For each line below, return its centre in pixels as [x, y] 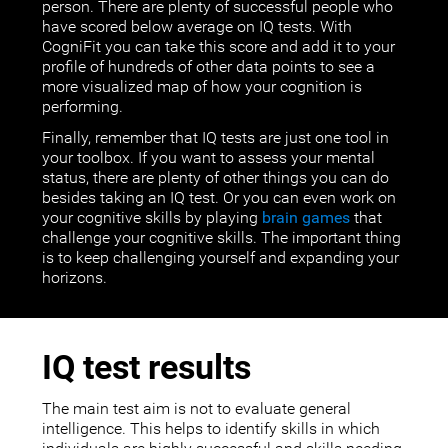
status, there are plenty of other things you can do [216, 178]
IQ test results [147, 368]
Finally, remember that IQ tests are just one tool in [216, 138]
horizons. [75, 278]
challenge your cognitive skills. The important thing [222, 238]
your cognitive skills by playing [152, 218]
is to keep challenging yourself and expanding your [221, 258]
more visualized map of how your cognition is [202, 87]
